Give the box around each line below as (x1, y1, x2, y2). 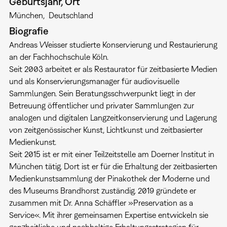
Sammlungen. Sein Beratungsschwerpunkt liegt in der (9, 89, 196, 98)
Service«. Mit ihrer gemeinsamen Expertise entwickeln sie (9, 210, 208, 220)
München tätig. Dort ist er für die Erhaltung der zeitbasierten (9, 162, 217, 171)
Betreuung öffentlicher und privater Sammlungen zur (9, 101, 194, 110)
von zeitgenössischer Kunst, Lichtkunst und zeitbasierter (9, 125, 203, 135)
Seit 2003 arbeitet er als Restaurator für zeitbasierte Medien (9, 64, 217, 74)
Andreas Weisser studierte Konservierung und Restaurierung (9, 40, 217, 50)
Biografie (9, 25, 49, 37)
